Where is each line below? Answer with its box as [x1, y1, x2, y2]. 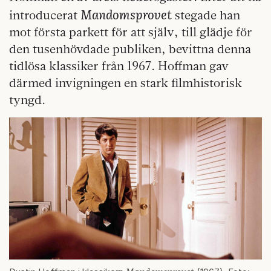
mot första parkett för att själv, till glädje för [9, 24, 252, 40]
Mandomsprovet [80, 5, 172, 24]
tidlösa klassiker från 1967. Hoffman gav [9, 58, 229, 74]
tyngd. [9, 92, 45, 108]
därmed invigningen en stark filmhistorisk [9, 75, 242, 91]
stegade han [172, 7, 240, 23]
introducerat [9, 7, 80, 23]
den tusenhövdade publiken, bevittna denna [9, 41, 251, 57]
